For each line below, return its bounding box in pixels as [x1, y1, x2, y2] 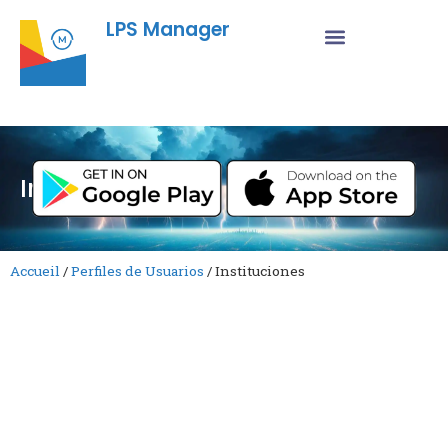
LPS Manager [105, 16, 230, 43]
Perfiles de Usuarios [71, 262, 204, 281]
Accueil [10, 262, 60, 281]
